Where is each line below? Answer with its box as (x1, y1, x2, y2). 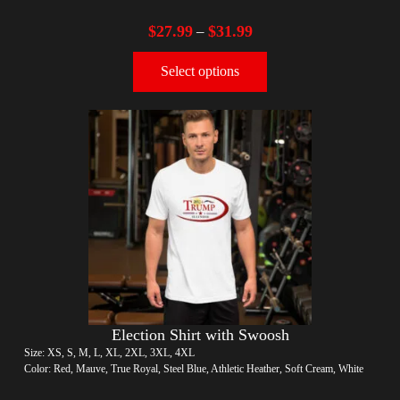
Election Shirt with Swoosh (111, 325, 289, 344)
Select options (161, 63, 239, 79)
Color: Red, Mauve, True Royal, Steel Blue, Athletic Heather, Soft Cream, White (24, 362, 363, 375)
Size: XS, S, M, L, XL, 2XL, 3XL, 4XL (24, 346, 195, 359)
